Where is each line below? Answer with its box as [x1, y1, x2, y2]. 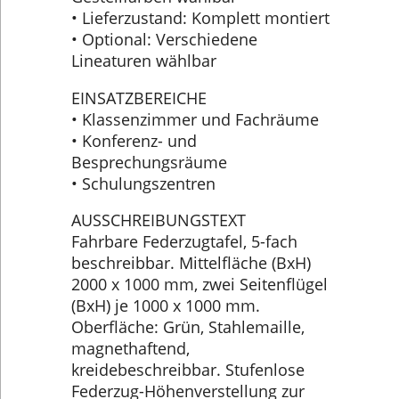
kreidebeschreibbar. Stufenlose [71, 359, 305, 381]
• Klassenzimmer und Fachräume [71, 108, 319, 130]
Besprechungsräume [71, 151, 227, 173]
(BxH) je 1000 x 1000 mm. [71, 295, 260, 317]
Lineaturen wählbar [71, 50, 216, 72]
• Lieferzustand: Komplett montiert [71, 7, 330, 29]
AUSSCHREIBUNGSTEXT [71, 209, 246, 232]
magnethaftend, [71, 338, 190, 360]
